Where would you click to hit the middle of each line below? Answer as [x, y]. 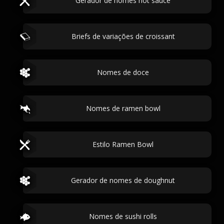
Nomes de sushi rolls [123, 216]
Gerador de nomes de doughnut [123, 180]
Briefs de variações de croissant [123, 36]
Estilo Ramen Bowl [123, 144]
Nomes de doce [123, 72]
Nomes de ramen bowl [123, 108]
